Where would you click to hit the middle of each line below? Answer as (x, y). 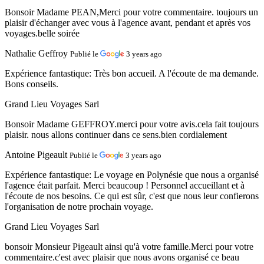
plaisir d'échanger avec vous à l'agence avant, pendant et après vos (128, 22)
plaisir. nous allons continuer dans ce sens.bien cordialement (116, 134)
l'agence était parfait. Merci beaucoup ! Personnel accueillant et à (125, 185)
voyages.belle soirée (42, 33)
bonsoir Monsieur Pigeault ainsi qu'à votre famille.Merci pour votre (129, 246)
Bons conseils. (32, 84)
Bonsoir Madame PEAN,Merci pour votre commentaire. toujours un (131, 12)
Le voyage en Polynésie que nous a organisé (176, 174)
